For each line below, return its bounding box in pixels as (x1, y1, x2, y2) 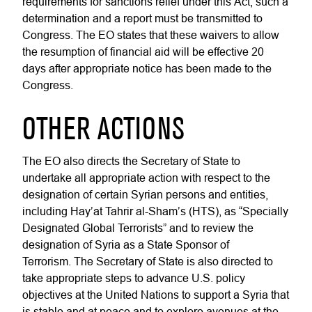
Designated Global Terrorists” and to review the (22, 221, 253, 234)
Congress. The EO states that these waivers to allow (22, 29, 279, 41)
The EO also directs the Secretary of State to (22, 155, 240, 167)
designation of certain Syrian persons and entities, (22, 188, 268, 201)
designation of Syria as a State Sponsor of (22, 238, 229, 251)
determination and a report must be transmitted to (22, 12, 263, 24)
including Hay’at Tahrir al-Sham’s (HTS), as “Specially (22, 205, 288, 217)
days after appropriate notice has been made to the (22, 62, 272, 75)
